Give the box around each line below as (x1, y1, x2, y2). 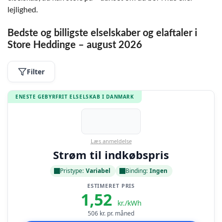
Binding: (125, 166, 148, 175)
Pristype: (59, 166, 84, 175)
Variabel (85, 166, 111, 175)
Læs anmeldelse (90, 137, 132, 145)
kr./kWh (117, 198, 142, 208)
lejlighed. (7, 4, 38, 14)
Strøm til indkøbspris (53, 147, 169, 162)
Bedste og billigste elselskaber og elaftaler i (7, 28, 197, 38)
